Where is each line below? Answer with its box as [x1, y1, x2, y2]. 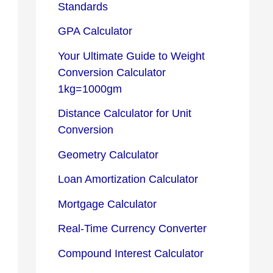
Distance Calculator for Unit [58, 107, 191, 120]
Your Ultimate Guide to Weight [58, 49, 205, 62]
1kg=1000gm [58, 82, 122, 95]
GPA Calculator [58, 25, 132, 38]
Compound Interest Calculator [58, 247, 204, 260]
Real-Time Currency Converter [58, 222, 207, 235]
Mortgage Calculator [58, 197, 157, 210]
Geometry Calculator [58, 148, 158, 161]
